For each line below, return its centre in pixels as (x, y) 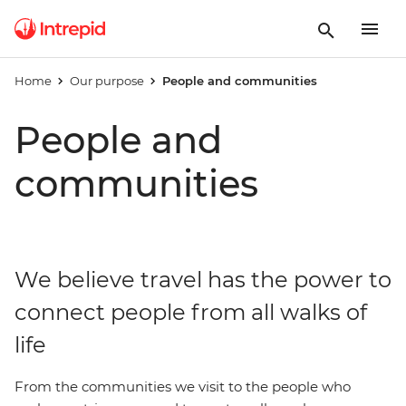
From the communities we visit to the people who (183, 387)
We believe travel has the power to (203, 280)
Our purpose (106, 81)
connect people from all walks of (191, 312)
